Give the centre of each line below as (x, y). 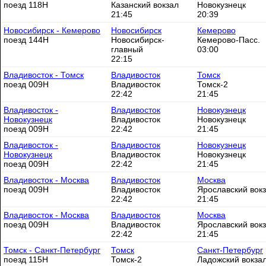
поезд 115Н (26, 259)
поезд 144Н (26, 40)
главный (127, 49)
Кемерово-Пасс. (229, 40)
